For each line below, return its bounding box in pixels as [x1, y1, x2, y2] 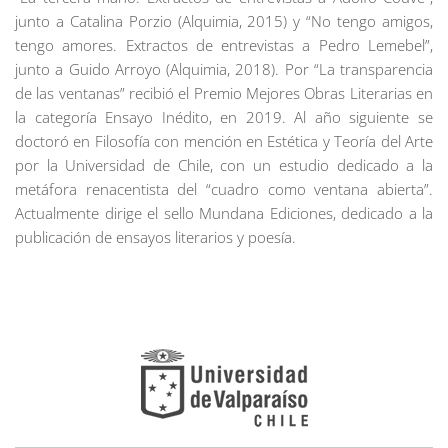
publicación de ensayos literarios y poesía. [15, 226, 296, 247]
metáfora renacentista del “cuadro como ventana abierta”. [15, 178, 433, 199]
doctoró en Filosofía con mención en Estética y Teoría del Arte [15, 130, 433, 151]
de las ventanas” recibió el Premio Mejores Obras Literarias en [15, 82, 433, 103]
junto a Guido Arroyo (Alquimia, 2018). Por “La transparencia [15, 58, 433, 79]
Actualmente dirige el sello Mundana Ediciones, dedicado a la [15, 202, 433, 223]
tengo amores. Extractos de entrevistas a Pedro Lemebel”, [15, 34, 433, 55]
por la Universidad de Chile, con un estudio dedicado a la [15, 154, 433, 175]
